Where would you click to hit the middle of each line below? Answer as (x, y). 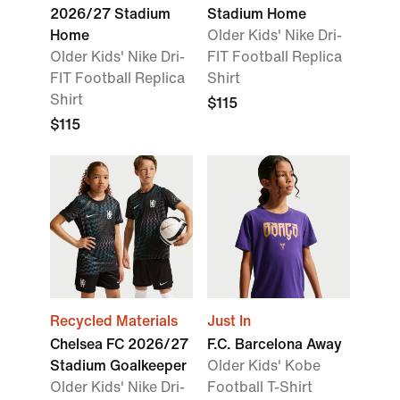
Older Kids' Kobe (264, 366)
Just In (229, 321)
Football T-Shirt (260, 387)
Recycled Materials (114, 321)
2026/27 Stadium (110, 14)
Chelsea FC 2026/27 (119, 344)
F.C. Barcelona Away (275, 344)
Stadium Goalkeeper (118, 366)
